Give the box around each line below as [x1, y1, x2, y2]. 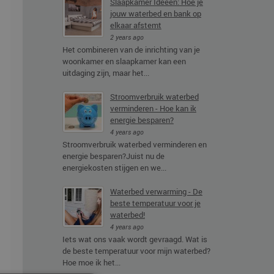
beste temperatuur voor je [109, 198, 201, 209]
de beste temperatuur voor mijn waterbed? [62, 245, 210, 256]
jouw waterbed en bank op [109, 8, 201, 19]
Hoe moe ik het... [62, 257, 120, 268]
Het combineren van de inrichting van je [62, 44, 200, 55]
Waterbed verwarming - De [109, 186, 202, 197]
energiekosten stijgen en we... [62, 162, 166, 173]
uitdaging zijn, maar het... [62, 67, 149, 78]
